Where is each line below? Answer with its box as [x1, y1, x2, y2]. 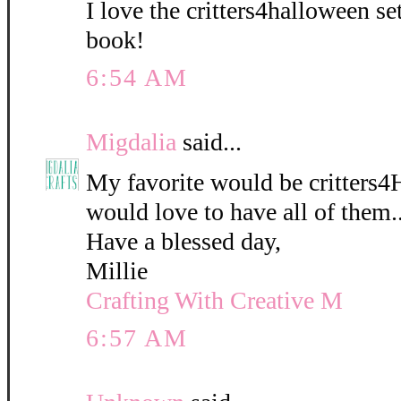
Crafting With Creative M [86, 286, 343, 315]
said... [176, 128, 242, 157]
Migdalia [86, 128, 176, 157]
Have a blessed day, [86, 227, 281, 256]
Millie [86, 257, 148, 286]
